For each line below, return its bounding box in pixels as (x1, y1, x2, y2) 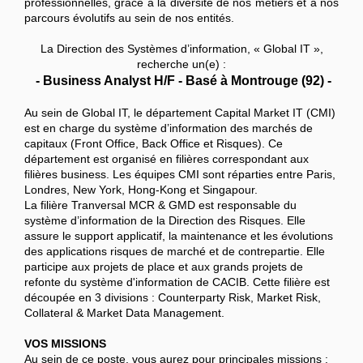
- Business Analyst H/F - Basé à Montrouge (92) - (35, 74, 331, 88)
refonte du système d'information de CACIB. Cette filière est (24, 275, 330, 289)
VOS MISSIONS (24, 337, 106, 351)
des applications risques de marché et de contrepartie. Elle (24, 245, 325, 258)
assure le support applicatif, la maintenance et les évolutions (24, 229, 333, 243)
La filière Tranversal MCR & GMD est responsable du (24, 199, 297, 212)
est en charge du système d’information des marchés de (24, 122, 313, 135)
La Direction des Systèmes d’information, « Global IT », (40, 42, 323, 56)
